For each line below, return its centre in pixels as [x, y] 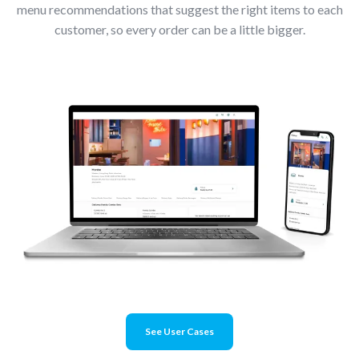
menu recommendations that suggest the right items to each [179, 9]
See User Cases [179, 331]
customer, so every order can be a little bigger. [179, 29]
